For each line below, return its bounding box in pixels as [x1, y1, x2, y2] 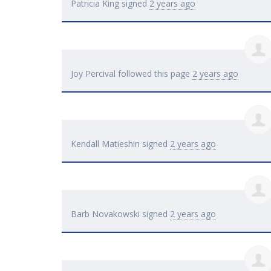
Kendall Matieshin [71, 138, 140, 150]
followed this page [116, 68, 192, 80]
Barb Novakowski [71, 208, 140, 220]
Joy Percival [71, 68, 116, 80]
